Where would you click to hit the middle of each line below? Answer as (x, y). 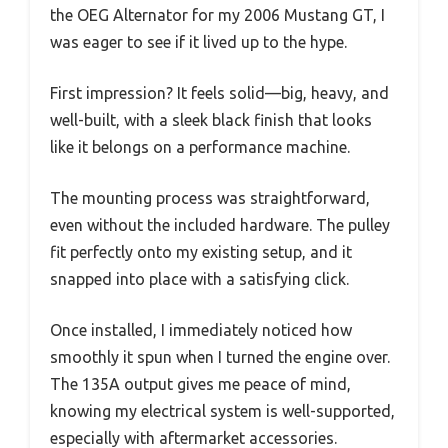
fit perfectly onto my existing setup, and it (201, 251)
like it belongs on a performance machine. (200, 146)
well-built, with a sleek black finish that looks (211, 119)
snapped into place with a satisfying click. (199, 278)
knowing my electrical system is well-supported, (222, 410)
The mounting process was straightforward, (210, 197)
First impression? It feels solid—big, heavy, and (219, 92)
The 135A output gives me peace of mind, (200, 383)
